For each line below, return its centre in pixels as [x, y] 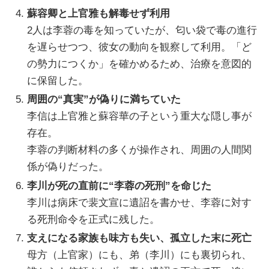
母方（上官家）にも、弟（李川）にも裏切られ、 [140, 255]
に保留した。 [58, 80]
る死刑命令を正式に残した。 [94, 219]
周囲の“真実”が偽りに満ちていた [104, 100]
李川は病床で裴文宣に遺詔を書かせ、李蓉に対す [140, 202]
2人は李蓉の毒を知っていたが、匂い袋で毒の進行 [142, 30]
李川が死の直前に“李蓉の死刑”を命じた [119, 186]
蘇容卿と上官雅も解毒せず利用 [99, 13]
